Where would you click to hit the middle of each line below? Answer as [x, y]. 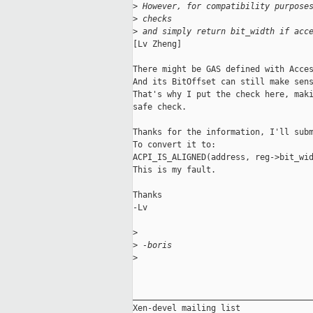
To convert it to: [174, 145]
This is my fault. [174, 170]
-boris [155, 246]
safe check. [160, 107]
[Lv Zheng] [160, 44]
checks [155, 19]
